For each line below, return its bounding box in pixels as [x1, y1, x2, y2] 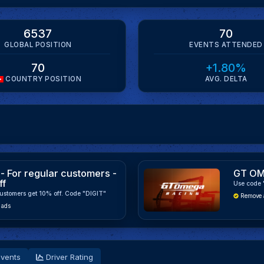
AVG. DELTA [204, 75, 247, 84]
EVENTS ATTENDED [189, 40, 263, 49]
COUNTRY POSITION [3, 75, 82, 84]
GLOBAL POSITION [4, 40, 72, 49]
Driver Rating [44, 252, 94, 262]
